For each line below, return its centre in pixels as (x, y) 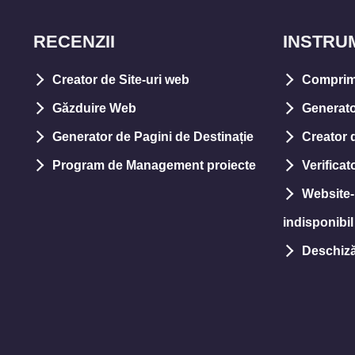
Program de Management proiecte (154, 165)
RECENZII (74, 42)
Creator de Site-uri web (121, 80)
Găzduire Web (94, 108)
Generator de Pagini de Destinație (153, 137)
